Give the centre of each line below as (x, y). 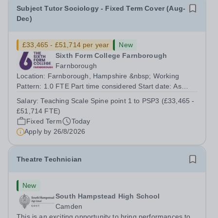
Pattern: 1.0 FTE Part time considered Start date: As (30, 86)
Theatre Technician (49, 159)
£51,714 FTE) (39, 111)
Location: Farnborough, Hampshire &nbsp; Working (32, 76)
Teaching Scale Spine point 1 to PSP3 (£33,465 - (118, 101)
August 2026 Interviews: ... (98, 107)
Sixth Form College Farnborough (111, 55)
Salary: (29, 101)
